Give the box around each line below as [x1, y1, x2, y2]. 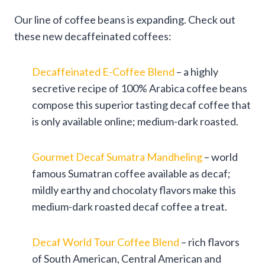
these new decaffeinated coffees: [14, 29, 172, 43]
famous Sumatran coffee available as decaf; [32, 166, 231, 180]
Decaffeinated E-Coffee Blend [32, 64, 174, 78]
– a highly [174, 64, 218, 78]
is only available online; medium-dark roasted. [32, 114, 238, 128]
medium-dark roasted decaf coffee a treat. [32, 199, 227, 213]
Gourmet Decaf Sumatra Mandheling [32, 150, 202, 163]
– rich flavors [179, 235, 240, 248]
